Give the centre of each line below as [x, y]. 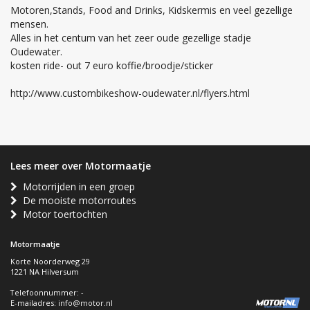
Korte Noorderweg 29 [50, 262]
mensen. [29, 24]
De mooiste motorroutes [77, 201]
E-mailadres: [34, 303]
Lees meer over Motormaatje [81, 166]
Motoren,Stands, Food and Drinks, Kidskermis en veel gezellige [152, 10]
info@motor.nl [85, 303]
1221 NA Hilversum [45, 272]
